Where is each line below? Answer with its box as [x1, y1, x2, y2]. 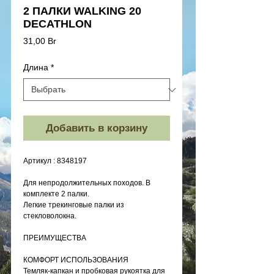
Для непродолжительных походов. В [23, 179, 150, 188]
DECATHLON [23, 18, 92, 31]
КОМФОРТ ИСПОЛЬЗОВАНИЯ [23, 256, 128, 265]
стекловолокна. [23, 212, 76, 221]
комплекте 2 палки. [23, 190, 89, 199]
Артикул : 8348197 [23, 157, 87, 166]
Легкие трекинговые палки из [23, 201, 124, 210]
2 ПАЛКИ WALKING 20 [23, 5, 141, 18]
